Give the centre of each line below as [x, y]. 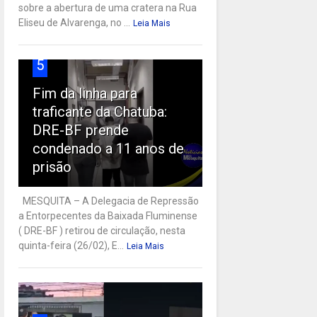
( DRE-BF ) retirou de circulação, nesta [102, 231]
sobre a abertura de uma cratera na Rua [107, 8]
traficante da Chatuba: [99, 112]
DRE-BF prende [80, 131]
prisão [52, 167]
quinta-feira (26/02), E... [71, 246]
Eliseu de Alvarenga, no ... [74, 23]
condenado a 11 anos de [108, 149]
